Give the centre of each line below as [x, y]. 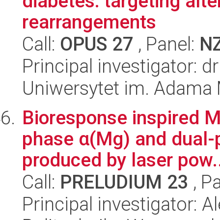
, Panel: [166, 44]
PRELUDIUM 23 [124, 182]
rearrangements [89, 22]
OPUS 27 [97, 44]
